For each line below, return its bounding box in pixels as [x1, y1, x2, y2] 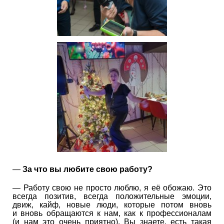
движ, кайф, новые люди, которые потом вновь [12, 200, 211, 209]
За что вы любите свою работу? [22, 164, 152, 173]
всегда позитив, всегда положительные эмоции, [12, 191, 211, 200]
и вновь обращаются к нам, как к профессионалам [12, 208, 211, 217]
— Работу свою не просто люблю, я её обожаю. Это [12, 183, 211, 192]
